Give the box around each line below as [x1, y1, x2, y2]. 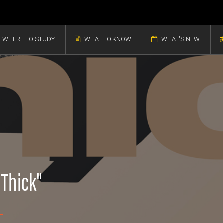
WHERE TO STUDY [2, 35, 55, 43]
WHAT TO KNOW [84, 35, 131, 43]
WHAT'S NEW [161, 35, 200, 43]
